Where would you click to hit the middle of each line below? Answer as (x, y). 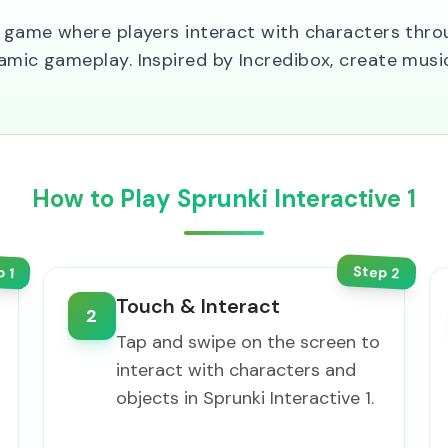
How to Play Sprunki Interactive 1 (224, 198)
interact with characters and (235, 370)
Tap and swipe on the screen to (247, 342)
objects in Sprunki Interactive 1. (244, 398)
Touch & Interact (197, 306)
